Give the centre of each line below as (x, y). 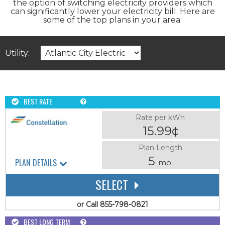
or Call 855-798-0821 (113, 204)
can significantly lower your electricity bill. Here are (113, 11)
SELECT (111, 184)
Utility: (17, 53)
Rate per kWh (160, 117)
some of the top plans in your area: (113, 20)
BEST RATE (38, 101)
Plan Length (160, 147)
